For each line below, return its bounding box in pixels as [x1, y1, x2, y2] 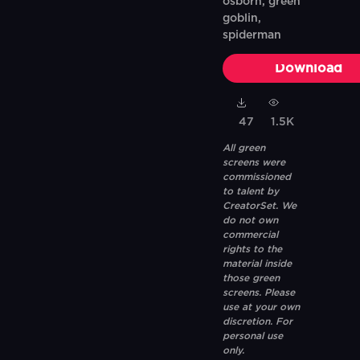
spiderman [222, 30, 281, 41]
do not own [222, 215, 278, 225]
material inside [222, 259, 292, 268]
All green [222, 143, 265, 153]
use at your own [222, 302, 300, 312]
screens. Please [222, 288, 295, 297]
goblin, [222, 13, 261, 24]
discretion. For [222, 317, 292, 326]
